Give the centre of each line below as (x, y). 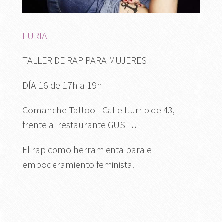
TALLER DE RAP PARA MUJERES (84, 60)
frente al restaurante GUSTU (80, 124)
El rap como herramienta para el (88, 149)
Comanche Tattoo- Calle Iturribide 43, (98, 110)
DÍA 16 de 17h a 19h (62, 85)
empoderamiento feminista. (78, 164)
